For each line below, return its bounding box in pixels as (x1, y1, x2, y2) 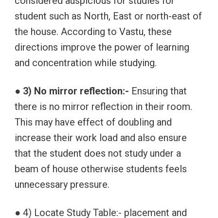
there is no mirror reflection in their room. (15, 101, 192, 113)
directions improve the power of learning (15, 41, 189, 54)
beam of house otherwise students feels (15, 163, 187, 175)
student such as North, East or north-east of (15, 10, 202, 22)
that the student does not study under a (15, 147, 181, 160)
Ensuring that (129, 85, 187, 97)
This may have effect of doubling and (15, 116, 172, 128)
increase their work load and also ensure (15, 132, 187, 144)
